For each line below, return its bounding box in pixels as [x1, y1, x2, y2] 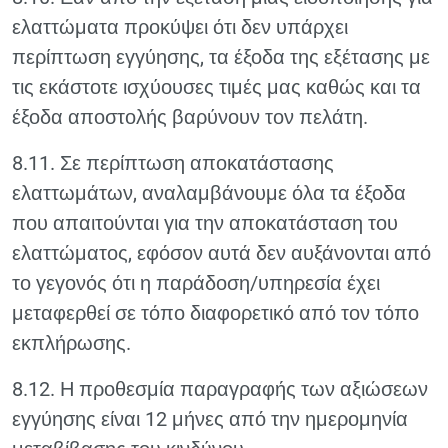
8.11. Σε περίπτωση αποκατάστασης [12, 151, 334, 175]
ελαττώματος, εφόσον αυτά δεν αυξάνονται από [12, 241, 431, 265]
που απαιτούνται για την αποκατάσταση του [12, 211, 398, 235]
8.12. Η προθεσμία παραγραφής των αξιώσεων [12, 377, 428, 401]
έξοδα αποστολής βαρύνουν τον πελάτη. [12, 105, 368, 129]
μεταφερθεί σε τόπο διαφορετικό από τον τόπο [12, 301, 419, 325]
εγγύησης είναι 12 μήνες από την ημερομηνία [12, 407, 408, 431]
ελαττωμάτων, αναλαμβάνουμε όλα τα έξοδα [12, 181, 406, 205]
